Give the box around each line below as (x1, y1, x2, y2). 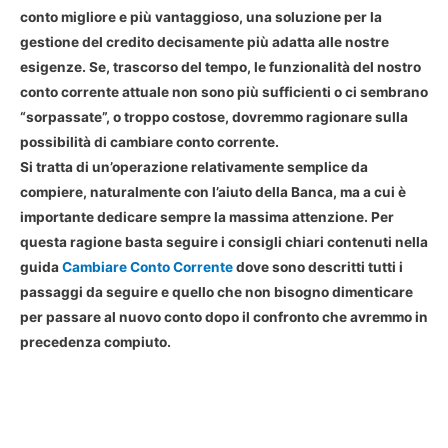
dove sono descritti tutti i (236, 259, 403, 276)
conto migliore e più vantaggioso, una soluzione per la (20, 9, 382, 26)
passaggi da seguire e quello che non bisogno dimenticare (20, 284, 413, 301)
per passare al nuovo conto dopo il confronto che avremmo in (20, 309, 428, 326)
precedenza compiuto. (20, 334, 171, 351)
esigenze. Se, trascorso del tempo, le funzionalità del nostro (20, 59, 421, 76)
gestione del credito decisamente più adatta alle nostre (20, 34, 389, 51)
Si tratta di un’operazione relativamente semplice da (20, 159, 368, 176)
